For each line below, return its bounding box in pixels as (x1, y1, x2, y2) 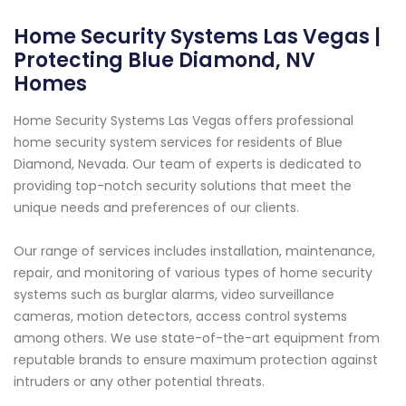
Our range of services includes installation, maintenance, (14, 242, 375, 261)
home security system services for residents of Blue (14, 133, 343, 152)
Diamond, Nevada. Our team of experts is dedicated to (14, 155, 362, 174)
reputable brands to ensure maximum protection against (14, 351, 378, 370)
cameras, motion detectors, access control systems (14, 307, 347, 326)
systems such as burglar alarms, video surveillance (14, 285, 334, 304)
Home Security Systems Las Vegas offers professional (14, 111, 353, 130)
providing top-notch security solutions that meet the (14, 177, 352, 196)
